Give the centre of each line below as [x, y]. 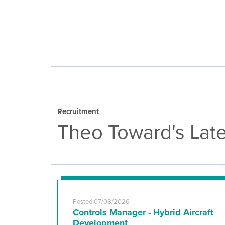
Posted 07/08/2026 [101, 202]
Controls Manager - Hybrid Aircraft [143, 212]
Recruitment [78, 111]
